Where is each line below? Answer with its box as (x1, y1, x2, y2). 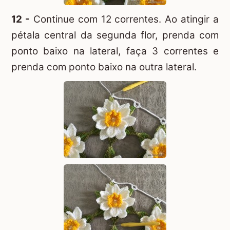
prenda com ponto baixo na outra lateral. (11, 61, 197, 73)
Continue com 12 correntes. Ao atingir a (29, 13, 219, 25)
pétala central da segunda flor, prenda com (11, 29, 219, 41)
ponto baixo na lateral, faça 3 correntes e (11, 45, 219, 57)
